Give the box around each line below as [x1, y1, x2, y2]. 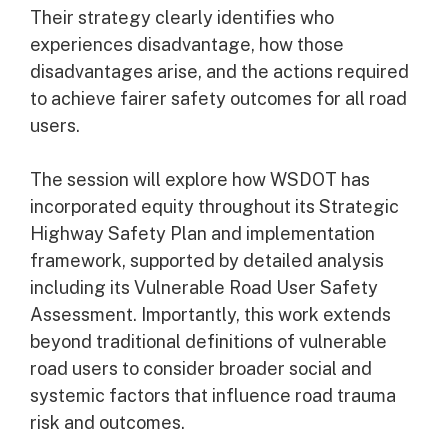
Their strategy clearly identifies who [30, 7, 334, 28]
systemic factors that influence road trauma [30, 385, 396, 406]
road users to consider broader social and [30, 358, 372, 379]
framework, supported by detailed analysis [30, 250, 384, 271]
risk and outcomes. [30, 412, 185, 433]
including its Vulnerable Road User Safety [30, 277, 378, 298]
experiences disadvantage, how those [30, 34, 344, 55]
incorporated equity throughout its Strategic [30, 196, 399, 217]
